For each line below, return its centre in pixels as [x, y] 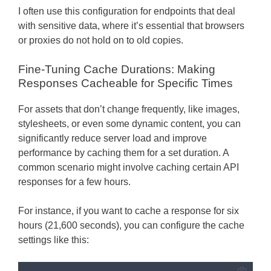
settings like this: [54, 240]
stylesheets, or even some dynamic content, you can [129, 123]
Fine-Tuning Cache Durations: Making [117, 69]
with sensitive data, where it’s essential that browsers [131, 25]
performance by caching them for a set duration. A [123, 152]
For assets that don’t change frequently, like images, [129, 109]
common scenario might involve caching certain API [129, 167]
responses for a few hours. [74, 181]
